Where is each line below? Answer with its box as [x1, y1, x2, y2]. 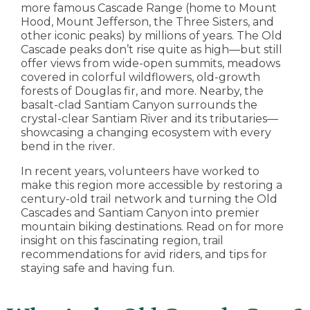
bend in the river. [21, 140, 115, 154]
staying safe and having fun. [21, 262, 174, 275]
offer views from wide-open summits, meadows [21, 57, 280, 71]
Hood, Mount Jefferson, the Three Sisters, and [21, 15, 274, 29]
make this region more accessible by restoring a [21, 179, 282, 192]
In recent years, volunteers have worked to [21, 165, 259, 179]
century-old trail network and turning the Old [21, 192, 277, 206]
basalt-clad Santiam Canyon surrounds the [21, 98, 257, 112]
